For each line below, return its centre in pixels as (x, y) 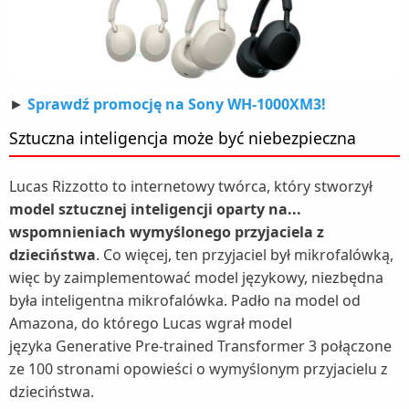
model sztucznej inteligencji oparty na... (155, 209)
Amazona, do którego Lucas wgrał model (151, 323)
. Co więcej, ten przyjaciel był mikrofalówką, (245, 254)
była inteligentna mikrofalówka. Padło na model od (185, 300)
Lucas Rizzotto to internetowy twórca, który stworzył (191, 186)
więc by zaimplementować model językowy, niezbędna (196, 277)
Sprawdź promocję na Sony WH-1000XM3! (177, 104)
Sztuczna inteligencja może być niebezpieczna (183, 137)
